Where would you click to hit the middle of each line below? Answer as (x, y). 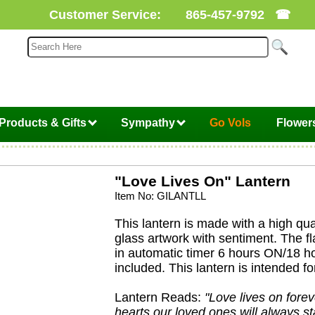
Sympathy (149, 123)
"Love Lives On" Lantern (203, 181)
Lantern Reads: (158, 297)
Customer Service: (105, 15)
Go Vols (230, 123)
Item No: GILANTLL (161, 196)
